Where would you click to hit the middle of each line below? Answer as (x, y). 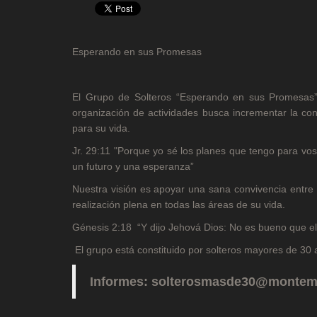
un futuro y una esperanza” (133, 167)
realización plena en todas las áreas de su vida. (179, 205)
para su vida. (101, 128)
